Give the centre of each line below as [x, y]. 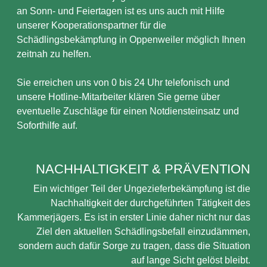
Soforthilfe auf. [47, 125]
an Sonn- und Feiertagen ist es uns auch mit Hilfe [121, 11]
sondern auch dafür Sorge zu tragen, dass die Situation [134, 246]
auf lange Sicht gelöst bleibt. [191, 260]
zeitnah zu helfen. [54, 54]
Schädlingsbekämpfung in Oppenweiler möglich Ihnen [131, 40]
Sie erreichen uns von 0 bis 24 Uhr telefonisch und [123, 83]
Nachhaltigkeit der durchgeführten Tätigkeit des [150, 203]
